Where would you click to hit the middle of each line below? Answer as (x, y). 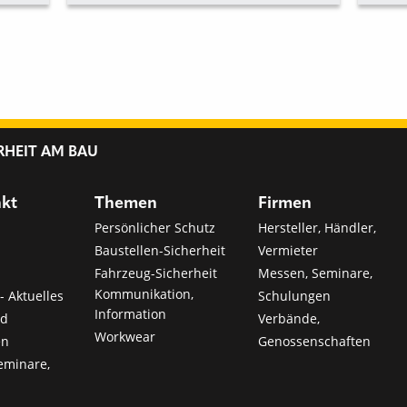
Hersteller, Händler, (317, 227)
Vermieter (288, 250)
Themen (126, 203)
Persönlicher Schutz (155, 227)
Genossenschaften (314, 341)
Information (131, 313)
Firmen (284, 203)
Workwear (125, 336)
